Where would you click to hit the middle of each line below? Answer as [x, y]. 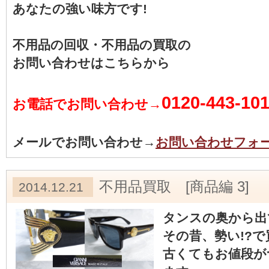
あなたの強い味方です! [80, 9]
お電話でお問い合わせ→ [87, 104]
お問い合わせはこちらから [91, 63]
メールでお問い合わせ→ [84, 142]
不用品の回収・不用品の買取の [102, 45]
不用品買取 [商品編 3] [174, 186]
